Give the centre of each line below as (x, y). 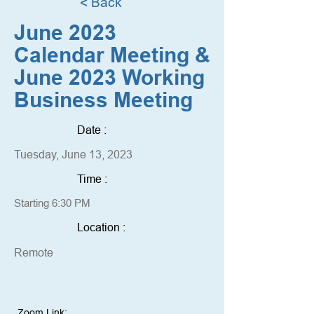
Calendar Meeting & (112, 57)
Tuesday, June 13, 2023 (73, 154)
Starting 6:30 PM (52, 203)
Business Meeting (103, 102)
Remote (34, 252)
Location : (101, 227)
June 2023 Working (109, 79)
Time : (92, 179)
